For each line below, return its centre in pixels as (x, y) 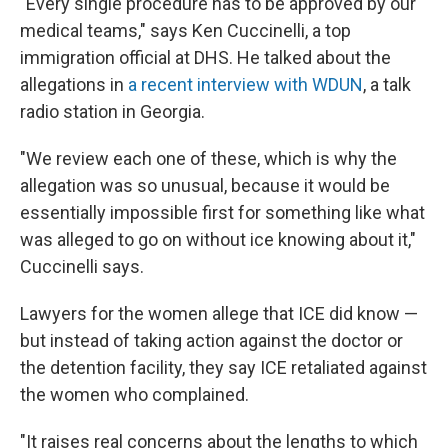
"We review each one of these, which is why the (208, 158)
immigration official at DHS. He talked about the (205, 57)
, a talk (387, 84)
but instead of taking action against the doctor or (211, 340)
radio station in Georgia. (112, 111)
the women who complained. (134, 394)
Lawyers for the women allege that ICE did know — (219, 313)
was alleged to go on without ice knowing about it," (218, 239)
